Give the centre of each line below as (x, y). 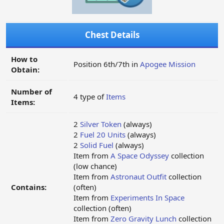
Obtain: (25, 70)
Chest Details (112, 35)
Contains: (29, 187)
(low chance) (95, 166)
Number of (31, 92)
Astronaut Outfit (138, 177)
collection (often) (102, 208)
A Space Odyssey (140, 156)
